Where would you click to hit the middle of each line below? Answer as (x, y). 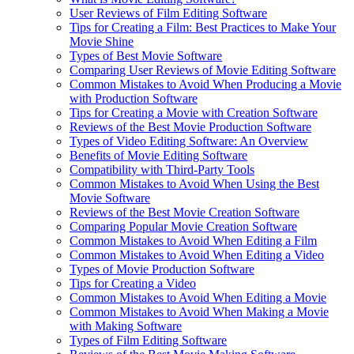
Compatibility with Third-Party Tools (162, 170)
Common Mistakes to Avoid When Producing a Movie (205, 85)
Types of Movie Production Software (162, 269)
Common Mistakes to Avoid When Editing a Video (197, 255)
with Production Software (134, 99)
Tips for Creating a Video (133, 284)
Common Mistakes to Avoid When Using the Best (194, 184)
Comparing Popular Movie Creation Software (183, 227)
